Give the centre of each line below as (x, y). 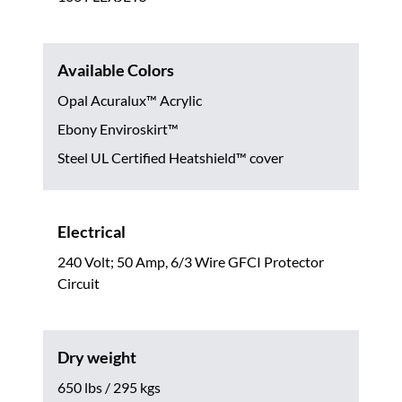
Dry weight (97, 357)
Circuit (79, 283)
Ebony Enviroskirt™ (118, 128)
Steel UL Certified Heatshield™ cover (170, 157)
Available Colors (116, 70)
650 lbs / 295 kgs (109, 387)
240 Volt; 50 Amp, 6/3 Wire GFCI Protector (191, 261)
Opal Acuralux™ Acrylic (130, 100)
